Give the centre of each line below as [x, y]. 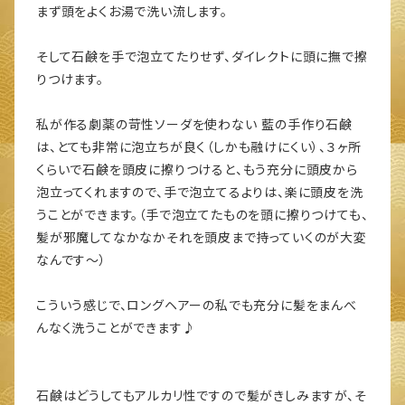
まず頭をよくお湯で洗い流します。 [132, 12]
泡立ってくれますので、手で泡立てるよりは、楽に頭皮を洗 [200, 193]
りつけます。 [70, 80]
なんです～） [71, 260]
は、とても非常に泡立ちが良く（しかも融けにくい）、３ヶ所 [199, 147]
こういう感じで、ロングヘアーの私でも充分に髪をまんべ [197, 306]
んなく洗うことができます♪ [116, 328]
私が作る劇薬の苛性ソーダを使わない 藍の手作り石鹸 [194, 125]
